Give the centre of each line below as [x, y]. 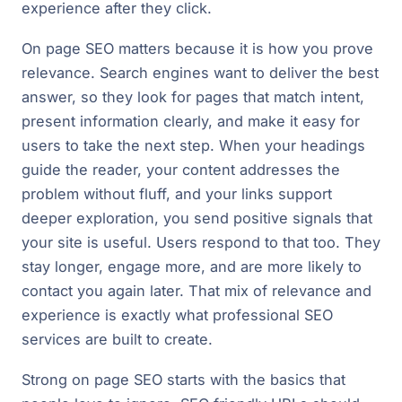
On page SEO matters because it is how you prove [197, 49]
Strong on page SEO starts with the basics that [184, 380]
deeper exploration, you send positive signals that [197, 218]
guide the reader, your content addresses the [181, 170]
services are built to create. [117, 340]
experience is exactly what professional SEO [177, 315]
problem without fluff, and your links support [177, 194]
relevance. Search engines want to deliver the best [200, 73]
